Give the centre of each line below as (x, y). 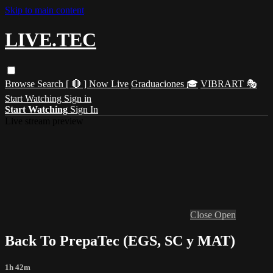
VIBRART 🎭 (229, 83)
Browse (21, 83)
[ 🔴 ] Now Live (97, 83)
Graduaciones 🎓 (165, 83)
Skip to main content (44, 10)
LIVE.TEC (51, 40)
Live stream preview (44, 121)
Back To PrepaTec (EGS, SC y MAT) (120, 240)
